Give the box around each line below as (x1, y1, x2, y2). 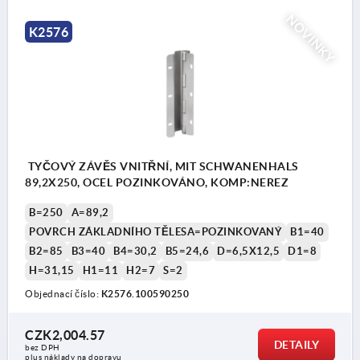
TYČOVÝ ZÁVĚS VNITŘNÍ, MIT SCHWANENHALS (25, 159, 299, 173)
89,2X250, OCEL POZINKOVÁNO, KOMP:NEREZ (25, 175, 288, 189)
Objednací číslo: (25, 288, 101, 299)
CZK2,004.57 (25, 327, 105, 342)
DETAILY (273, 337, 319, 351)
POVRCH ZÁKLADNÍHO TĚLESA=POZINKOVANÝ (29, 225, 282, 238)
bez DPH (25, 342, 60, 352)
